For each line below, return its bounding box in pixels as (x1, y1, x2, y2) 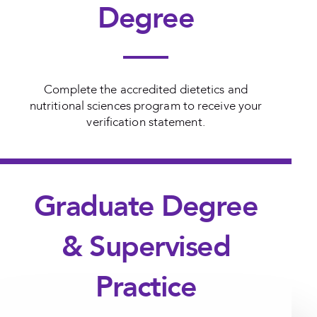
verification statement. (86, 114, 205, 131)
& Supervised (62, 227, 231, 267)
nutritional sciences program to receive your (29, 98, 263, 115)
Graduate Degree (33, 187, 258, 227)
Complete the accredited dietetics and (44, 81, 248, 98)
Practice (96, 267, 197, 308)
